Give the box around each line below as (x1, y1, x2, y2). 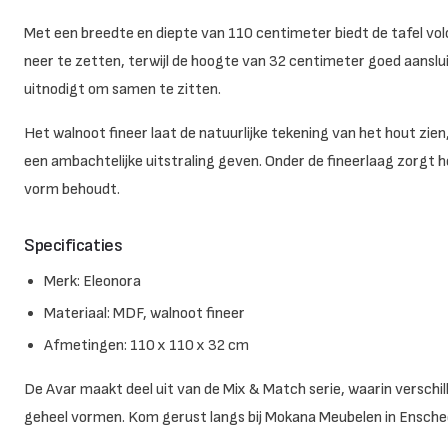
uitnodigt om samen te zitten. (24, 79, 221, 99)
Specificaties (24, 234, 123, 256)
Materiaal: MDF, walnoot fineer (44, 303, 245, 323)
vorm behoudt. (24, 179, 120, 199)
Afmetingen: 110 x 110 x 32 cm (44, 335, 249, 355)
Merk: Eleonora (44, 271, 141, 291)
